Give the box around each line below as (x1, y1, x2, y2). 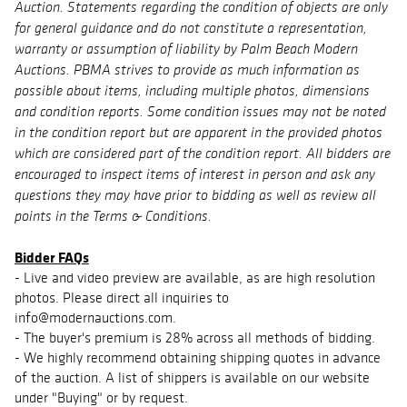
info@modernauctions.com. (15, 309, 176, 327)
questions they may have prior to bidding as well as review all (15, 189, 376, 204)
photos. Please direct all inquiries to (15, 289, 229, 307)
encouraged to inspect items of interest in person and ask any (15, 168, 375, 184)
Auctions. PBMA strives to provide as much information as (15, 64, 360, 79)
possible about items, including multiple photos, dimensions (15, 84, 370, 100)
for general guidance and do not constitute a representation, (15, 22, 367, 37)
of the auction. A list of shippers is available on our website (15, 369, 370, 387)
